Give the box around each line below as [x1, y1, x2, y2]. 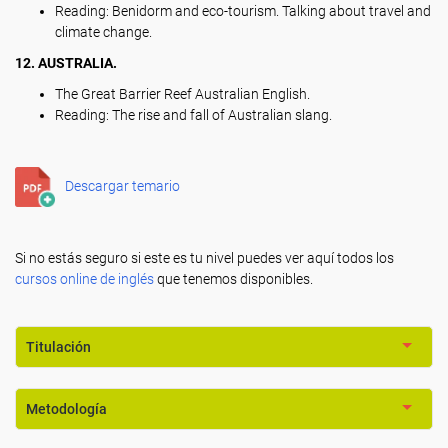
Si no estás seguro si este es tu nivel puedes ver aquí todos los [15, 250, 394, 266]
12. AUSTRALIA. [15, 55, 117, 71]
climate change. [55, 24, 152, 40]
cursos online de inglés [15, 271, 154, 287]
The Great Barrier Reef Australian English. [55, 86, 310, 102]
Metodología [26, 401, 107, 417]
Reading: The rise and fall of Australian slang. [55, 107, 332, 123]
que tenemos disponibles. [154, 271, 313, 287]
